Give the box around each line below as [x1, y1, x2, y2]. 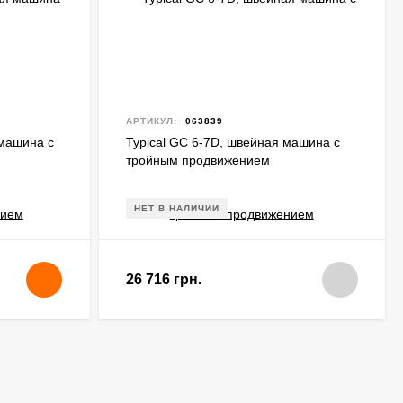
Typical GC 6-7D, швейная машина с [125, 135, 340, 149]
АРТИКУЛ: [125, 116, 177, 126]
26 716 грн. [125, 272, 201, 287]
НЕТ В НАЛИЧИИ [133, 203, 219, 213]
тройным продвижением [125, 153, 270, 167]
